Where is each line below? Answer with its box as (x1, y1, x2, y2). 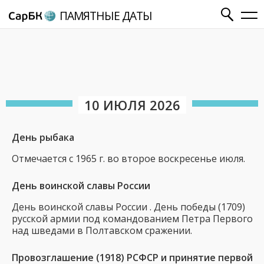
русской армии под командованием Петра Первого (12, 212, 253, 225)
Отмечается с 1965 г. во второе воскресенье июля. (12, 152, 245, 165)
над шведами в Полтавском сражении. (12, 224, 192, 237)
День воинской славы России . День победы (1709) (12, 200, 245, 213)
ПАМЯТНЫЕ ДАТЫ (59, 8, 152, 24)
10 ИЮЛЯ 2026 (84, 96, 180, 114)
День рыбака (12, 131, 74, 144)
